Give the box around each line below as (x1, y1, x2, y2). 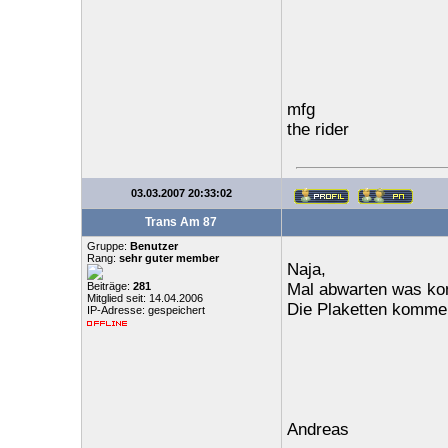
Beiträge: (86, 280, 133, 292)
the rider (286, 120, 349, 139)
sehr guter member (118, 252, 219, 264)
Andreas (286, 420, 349, 439)
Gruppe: (86, 240, 130, 252)
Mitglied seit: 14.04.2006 (86, 292, 203, 304)
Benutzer (129, 240, 178, 252)
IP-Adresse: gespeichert (86, 304, 205, 316)
